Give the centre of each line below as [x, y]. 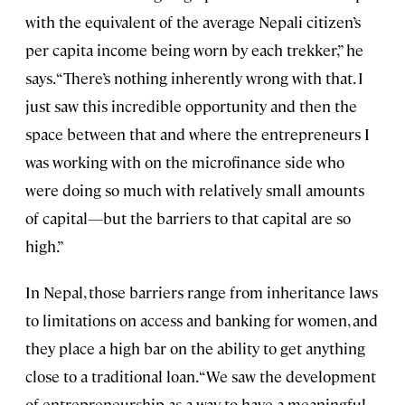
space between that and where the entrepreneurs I [198, 133]
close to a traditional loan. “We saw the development [201, 376]
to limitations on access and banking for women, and [202, 320]
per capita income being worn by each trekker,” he [194, 49]
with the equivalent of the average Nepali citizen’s [193, 21]
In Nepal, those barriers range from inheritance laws [202, 292]
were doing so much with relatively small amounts [195, 189]
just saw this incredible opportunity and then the [191, 105]
